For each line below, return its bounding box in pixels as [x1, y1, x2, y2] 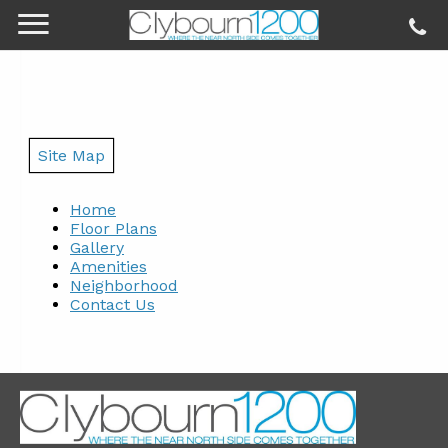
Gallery [70, 238, 124, 257]
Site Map [38, 146, 105, 165]
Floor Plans [70, 219, 157, 238]
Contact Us [70, 295, 155, 314]
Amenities [70, 257, 147, 276]
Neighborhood [70, 276, 178, 295]
